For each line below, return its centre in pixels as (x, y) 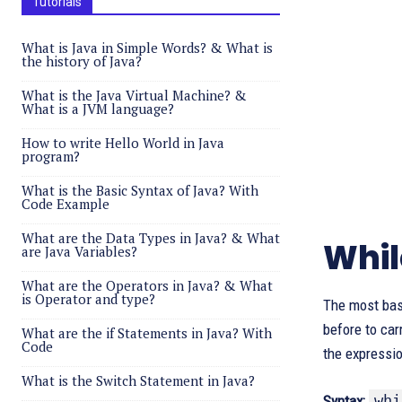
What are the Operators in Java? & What (147, 285)
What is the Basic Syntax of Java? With (140, 190)
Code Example (66, 204)
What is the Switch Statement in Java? (138, 380)
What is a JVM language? (98, 109)
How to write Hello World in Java (123, 143)
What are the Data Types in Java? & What (151, 238)
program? (51, 156)
